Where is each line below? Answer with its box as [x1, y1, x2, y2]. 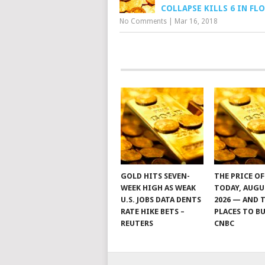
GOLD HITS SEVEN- [120, 172, 190, 180]
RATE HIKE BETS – [120, 207, 185, 216]
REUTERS [120, 219, 153, 228]
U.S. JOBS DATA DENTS [120, 195, 201, 204]
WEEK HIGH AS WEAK [120, 183, 196, 192]
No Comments [119, 17, 167, 25]
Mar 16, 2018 [174, 17, 218, 25]
